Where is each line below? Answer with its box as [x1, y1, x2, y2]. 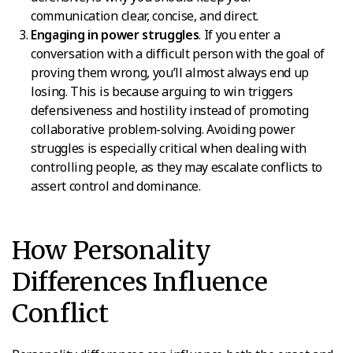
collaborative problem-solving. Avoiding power [31, 120, 295, 138]
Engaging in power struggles [31, 25, 199, 43]
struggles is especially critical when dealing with [31, 139, 307, 157]
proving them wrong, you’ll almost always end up [31, 63, 309, 81]
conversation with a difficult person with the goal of [31, 44, 325, 62]
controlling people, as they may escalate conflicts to [31, 158, 323, 176]
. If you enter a [199, 25, 281, 43]
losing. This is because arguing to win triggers [31, 82, 293, 100]
